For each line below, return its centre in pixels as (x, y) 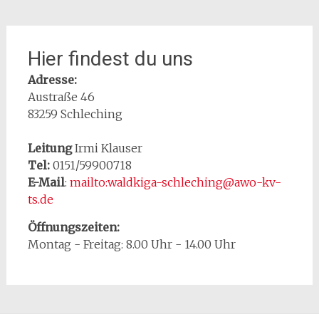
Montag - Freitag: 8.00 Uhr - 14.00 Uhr (131, 244)
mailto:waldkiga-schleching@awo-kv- (175, 182)
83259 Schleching (75, 114)
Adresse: (52, 79)
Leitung (49, 148)
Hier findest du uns (110, 58)
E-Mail (46, 182)
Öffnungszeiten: (73, 227)
